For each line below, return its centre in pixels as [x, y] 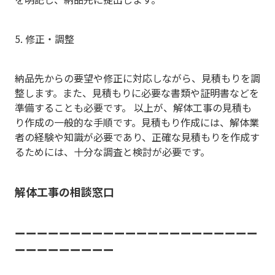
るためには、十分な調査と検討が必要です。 [112, 151]
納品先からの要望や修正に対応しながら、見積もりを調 [137, 78]
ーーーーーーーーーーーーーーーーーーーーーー [136, 232]
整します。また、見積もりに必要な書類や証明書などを [137, 92]
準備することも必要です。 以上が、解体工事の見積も [133, 107]
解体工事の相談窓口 [64, 191]
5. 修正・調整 [45, 38]
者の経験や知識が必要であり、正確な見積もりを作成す [137, 137]
